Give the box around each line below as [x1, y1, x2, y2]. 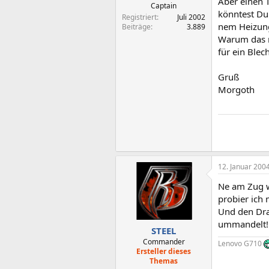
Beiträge [122, 22, 151, 32]
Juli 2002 [177, 12, 205, 22]
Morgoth [218, 83, 255, 95]
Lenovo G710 [218, 238, 264, 249]
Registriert [122, 12, 157, 22]
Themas [150, 255, 178, 266]
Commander [142, 236, 185, 247]
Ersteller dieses [136, 246, 191, 256]
